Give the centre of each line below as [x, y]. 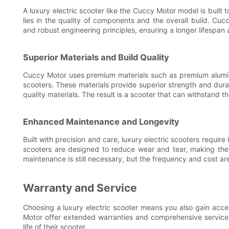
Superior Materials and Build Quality [96, 58]
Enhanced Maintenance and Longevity [101, 122]
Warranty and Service [80, 188]
